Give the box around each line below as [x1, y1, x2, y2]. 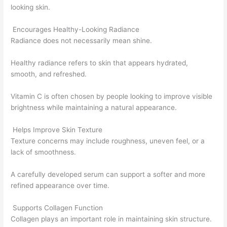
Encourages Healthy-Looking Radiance [11, 25, 140, 34]
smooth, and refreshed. [11, 70, 87, 79]
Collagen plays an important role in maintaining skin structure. [11, 214, 212, 223]
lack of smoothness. [11, 147, 77, 156]
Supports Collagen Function [11, 203, 103, 212]
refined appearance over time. [11, 181, 110, 190]
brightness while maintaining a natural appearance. [11, 103, 177, 112]
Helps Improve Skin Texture [11, 125, 103, 134]
